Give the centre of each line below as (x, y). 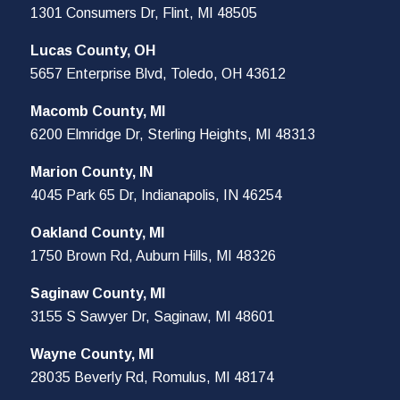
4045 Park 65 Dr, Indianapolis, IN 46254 (156, 195)
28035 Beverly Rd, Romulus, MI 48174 (152, 377)
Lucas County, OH (93, 50)
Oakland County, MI (97, 232)
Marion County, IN (92, 171)
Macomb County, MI (98, 111)
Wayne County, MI (92, 354)
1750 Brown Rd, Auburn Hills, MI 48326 (153, 255)
